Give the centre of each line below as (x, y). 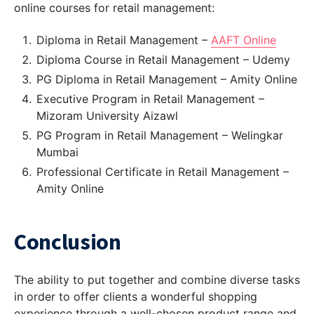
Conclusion (68, 242)
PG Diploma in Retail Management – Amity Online (167, 80)
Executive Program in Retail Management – (150, 99)
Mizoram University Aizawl (107, 116)
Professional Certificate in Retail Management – (163, 172)
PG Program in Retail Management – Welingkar (160, 136)
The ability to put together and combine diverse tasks (157, 280)
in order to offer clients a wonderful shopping (136, 297)
